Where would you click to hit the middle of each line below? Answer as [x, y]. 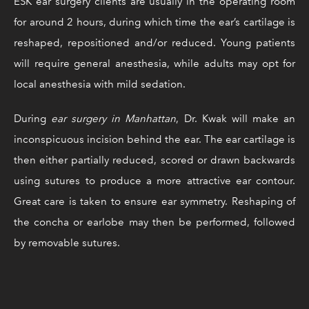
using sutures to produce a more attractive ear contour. [154, 181]
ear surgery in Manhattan [114, 119]
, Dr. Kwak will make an [236, 119]
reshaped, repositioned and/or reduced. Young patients [154, 43]
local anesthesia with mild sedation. [100, 84]
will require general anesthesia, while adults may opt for [154, 64]
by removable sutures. [67, 243]
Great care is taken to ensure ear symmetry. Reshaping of [154, 202]
